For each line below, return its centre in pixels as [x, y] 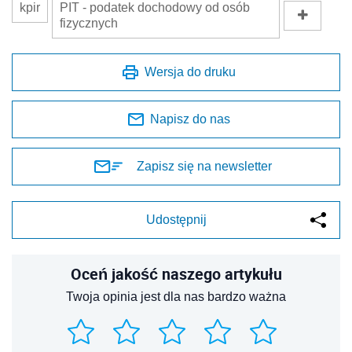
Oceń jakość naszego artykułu [176, 273]
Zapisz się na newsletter [204, 166]
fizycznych [89, 23]
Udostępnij [176, 219]
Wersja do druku [190, 71]
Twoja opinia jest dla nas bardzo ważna [176, 296]
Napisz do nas [190, 119]
